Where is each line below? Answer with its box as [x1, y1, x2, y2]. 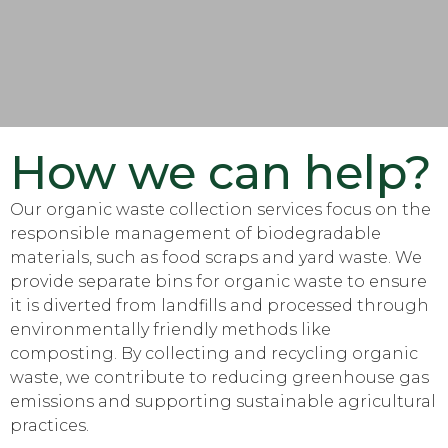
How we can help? [10, 144, 432, 202]
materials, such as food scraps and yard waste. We [10, 248, 422, 268]
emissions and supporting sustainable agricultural [10, 392, 436, 412]
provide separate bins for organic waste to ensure [10, 272, 427, 292]
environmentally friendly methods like [10, 320, 331, 340]
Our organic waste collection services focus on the [10, 200, 431, 220]
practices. [10, 416, 89, 436]
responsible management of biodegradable [10, 224, 381, 244]
